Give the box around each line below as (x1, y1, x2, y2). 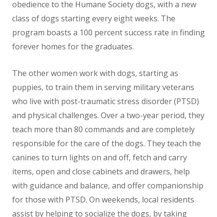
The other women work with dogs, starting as (12, 67, 178, 78)
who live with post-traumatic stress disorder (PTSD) (12, 95, 199, 107)
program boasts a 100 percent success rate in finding (12, 27, 205, 38)
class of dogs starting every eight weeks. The (12, 13, 175, 24)
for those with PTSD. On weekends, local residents (12, 194, 194, 205)
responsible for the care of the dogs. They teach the (12, 138, 201, 149)
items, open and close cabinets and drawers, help (12, 166, 190, 177)
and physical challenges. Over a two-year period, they (12, 109, 204, 121)
